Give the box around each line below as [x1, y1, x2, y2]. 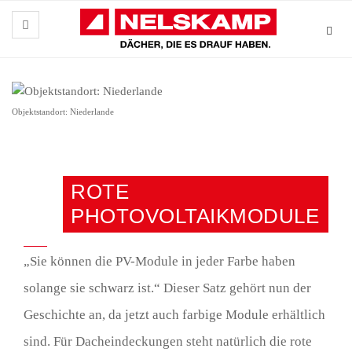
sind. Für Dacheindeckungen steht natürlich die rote [24, 334, 312, 350]
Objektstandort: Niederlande [12, 108, 114, 117]
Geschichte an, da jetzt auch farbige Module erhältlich [24, 307, 325, 323]
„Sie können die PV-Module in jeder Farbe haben [24, 254, 295, 269]
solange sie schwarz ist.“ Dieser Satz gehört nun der [24, 280, 311, 296]
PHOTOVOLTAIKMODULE [71, 204, 319, 229]
